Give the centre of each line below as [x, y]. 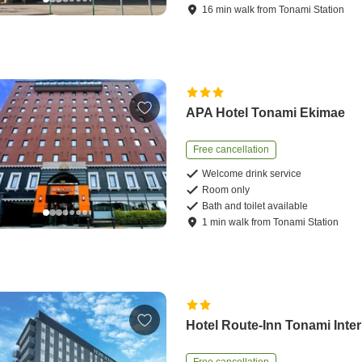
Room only [226, 190]
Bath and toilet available [255, 206]
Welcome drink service [252, 174]
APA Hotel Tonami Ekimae [266, 113]
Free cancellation [232, 150]
